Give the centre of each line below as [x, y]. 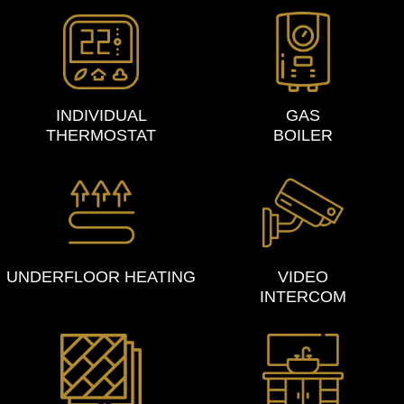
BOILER [303, 136]
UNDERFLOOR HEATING [101, 276]
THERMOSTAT [101, 136]
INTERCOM [303, 296]
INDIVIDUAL [101, 116]
